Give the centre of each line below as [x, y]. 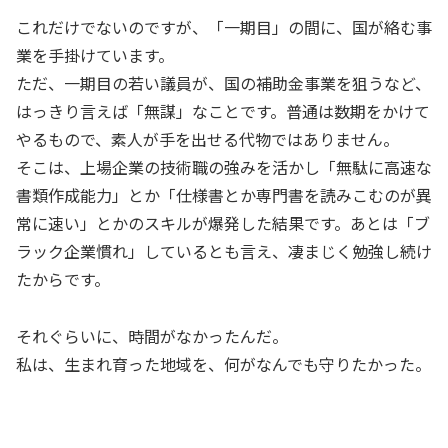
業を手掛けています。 [95, 55]
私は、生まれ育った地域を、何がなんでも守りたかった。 [223, 363]
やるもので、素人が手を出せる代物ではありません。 [207, 139]
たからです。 [63, 279]
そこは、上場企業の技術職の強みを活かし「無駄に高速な [224, 167]
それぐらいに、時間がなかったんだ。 [152, 335]
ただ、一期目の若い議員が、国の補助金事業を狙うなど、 [223, 83]
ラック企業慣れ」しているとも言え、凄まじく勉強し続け [224, 251]
